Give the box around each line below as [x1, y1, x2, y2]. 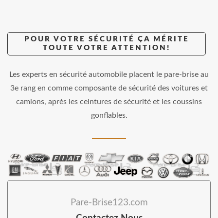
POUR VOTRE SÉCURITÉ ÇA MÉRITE [24, 36, 189, 43]
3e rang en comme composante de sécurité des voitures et [10, 84, 208, 92]
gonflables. [91, 111, 127, 120]
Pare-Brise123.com [70, 198, 148, 208]
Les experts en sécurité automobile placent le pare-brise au [9, 71, 209, 79]
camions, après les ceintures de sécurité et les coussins [16, 98, 202, 106]
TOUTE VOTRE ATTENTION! [43, 44, 170, 52]
